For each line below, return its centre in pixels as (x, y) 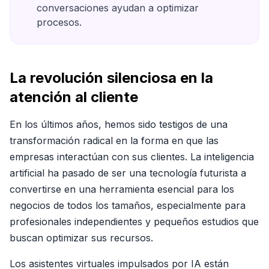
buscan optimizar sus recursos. (81, 238)
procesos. (59, 22)
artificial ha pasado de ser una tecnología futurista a (128, 173)
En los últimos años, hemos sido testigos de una (119, 124)
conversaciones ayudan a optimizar (118, 8)
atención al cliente (74, 97)
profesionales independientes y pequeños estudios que (134, 222)
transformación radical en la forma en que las (114, 141)
